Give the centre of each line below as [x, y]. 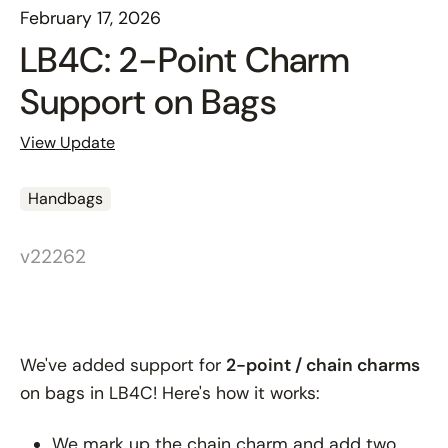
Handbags [65, 198]
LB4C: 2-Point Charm [185, 59]
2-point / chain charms [323, 364]
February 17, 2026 [90, 17]
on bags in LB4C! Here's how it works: [170, 392]
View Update [67, 142]
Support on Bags [148, 101]
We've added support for [123, 364]
